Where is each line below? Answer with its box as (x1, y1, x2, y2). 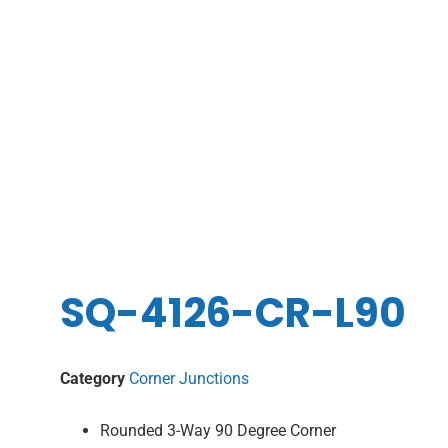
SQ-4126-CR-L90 (60, 285, 406, 341)
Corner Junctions (129, 369, 249, 388)
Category (60, 369, 125, 388)
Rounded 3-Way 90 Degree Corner (100, 421, 336, 440)
